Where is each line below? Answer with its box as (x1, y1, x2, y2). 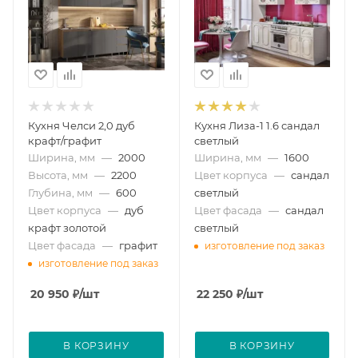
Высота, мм (28, 168, 88, 181)
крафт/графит (28, 133, 101, 147)
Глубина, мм (28, 185, 93, 199)
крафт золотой (28, 221, 106, 234)
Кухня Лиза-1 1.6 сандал (193, 118, 320, 132)
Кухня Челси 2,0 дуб (28, 118, 135, 132)
